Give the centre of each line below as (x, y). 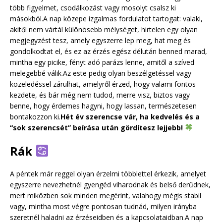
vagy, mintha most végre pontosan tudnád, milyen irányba (103, 206)
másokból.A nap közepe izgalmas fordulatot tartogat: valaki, (106, 18)
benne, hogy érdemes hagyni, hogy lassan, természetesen (103, 106)
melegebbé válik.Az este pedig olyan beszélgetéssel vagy (101, 73)
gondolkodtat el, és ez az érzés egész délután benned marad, (109, 51)
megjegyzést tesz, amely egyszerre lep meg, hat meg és (100, 40)
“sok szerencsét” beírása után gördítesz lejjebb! (97, 127)
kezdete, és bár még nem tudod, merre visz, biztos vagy (100, 95)
